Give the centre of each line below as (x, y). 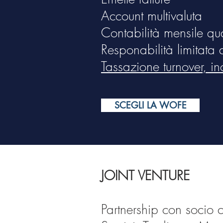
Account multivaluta (152, 16)
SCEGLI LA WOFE (150, 105)
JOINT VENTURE (145, 176)
